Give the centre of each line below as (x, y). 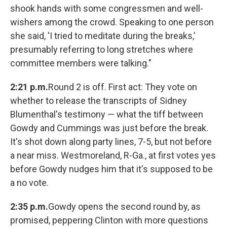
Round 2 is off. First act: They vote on (123, 87)
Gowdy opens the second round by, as (124, 207)
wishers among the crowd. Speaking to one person (112, 22)
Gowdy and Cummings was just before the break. (109, 128)
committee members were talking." (81, 63)
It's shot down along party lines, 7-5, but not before (111, 142)
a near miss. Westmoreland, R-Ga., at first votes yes (113, 156)
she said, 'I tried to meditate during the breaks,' (103, 36)
